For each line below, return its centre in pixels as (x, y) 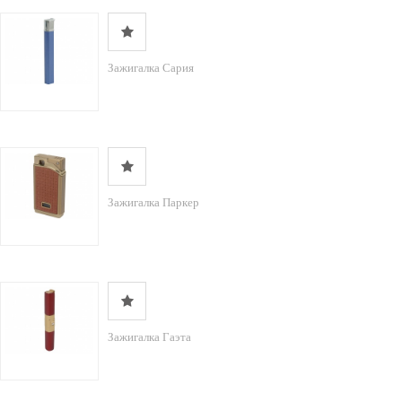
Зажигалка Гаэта (149, 337)
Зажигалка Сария (151, 68)
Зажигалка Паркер (153, 202)
